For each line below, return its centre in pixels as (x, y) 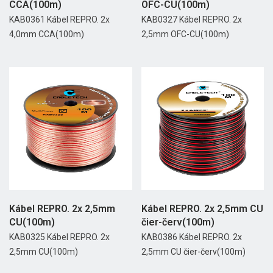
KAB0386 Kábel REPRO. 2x (191, 237)
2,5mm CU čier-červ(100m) (193, 251)
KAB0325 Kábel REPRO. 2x (59, 237)
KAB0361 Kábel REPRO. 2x (59, 20)
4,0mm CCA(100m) (47, 34)
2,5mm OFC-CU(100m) (185, 34)
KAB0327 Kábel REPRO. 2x (191, 20)
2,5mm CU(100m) (44, 251)
